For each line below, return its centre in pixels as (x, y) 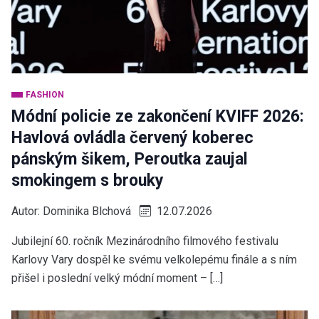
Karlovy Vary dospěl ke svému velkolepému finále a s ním (154, 260)
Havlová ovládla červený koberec (132, 138)
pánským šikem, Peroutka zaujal (130, 159)
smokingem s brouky (88, 181)
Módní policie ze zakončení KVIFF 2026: (158, 116)
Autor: (27, 211)
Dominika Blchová (87, 211)
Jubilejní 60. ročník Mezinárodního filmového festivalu (145, 241)
